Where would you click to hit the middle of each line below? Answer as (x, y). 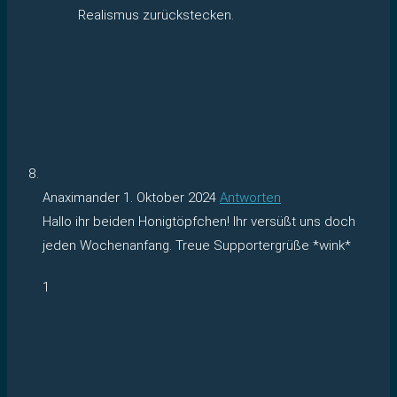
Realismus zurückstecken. (156, 15)
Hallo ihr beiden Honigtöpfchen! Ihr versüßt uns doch (199, 221)
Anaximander (83, 197)
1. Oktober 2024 (170, 197)
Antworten (250, 197)
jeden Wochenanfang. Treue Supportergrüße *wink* (197, 245)
